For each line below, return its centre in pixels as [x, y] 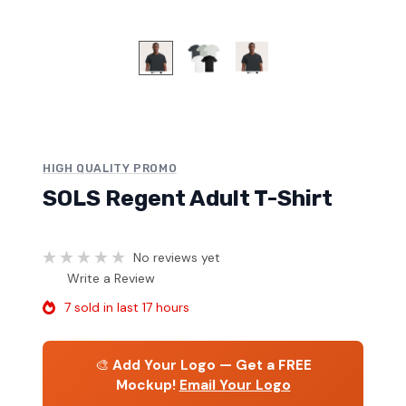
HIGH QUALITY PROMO [110, 169]
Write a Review [111, 278]
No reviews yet [177, 257]
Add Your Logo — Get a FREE [212, 365]
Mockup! [145, 385]
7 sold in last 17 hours [127, 307]
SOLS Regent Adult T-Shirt [188, 198]
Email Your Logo [235, 385]
